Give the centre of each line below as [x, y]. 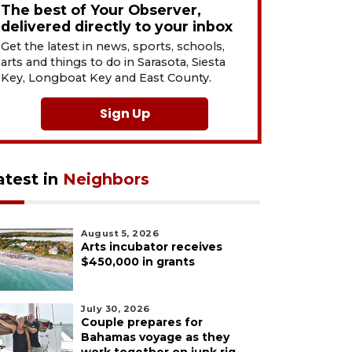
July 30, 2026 [115, 309]
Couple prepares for [142, 322]
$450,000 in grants [138, 262]
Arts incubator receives [152, 247]
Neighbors [106, 179]
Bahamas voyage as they [155, 337]
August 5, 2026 [120, 233]
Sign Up [125, 114]
